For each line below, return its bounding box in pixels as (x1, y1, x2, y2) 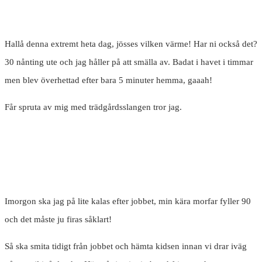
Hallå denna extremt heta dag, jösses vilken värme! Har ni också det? (5, 39, 257, 49)
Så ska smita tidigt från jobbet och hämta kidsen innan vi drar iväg (5, 242, 247, 251)
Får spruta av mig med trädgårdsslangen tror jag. (5, 102, 182, 112)
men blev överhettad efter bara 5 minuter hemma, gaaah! (5, 75, 212, 85)
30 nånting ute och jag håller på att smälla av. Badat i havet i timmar (5, 57, 253, 67)
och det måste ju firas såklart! (5, 215, 112, 225)
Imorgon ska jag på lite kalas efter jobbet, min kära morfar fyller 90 (5, 196, 251, 206)
